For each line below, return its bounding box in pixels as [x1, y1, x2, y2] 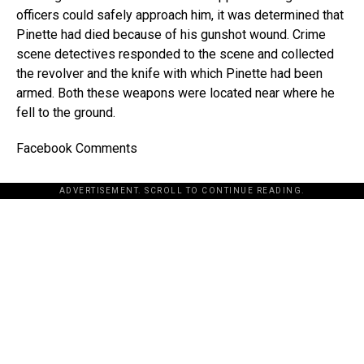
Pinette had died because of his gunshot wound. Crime [16, 26, 326, 42]
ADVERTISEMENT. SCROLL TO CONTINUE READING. [58, 185, 305, 195]
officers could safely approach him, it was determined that [16, 6, 344, 23]
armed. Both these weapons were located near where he [16, 84, 335, 101]
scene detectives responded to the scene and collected [16, 45, 334, 62]
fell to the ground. [16, 104, 115, 120]
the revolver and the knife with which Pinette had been [16, 65, 323, 81]
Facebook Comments [16, 140, 137, 156]
